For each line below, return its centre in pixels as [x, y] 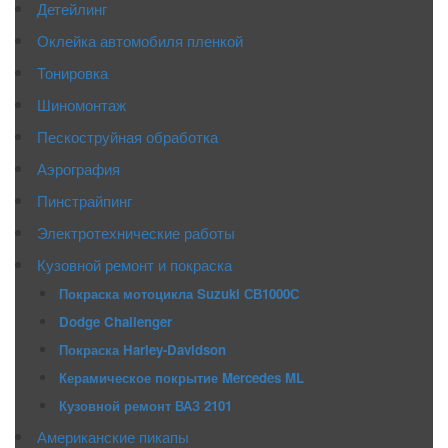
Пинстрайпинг [85, 199]
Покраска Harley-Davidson [143, 349]
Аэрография [79, 167]
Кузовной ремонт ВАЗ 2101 [146, 405]
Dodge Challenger [116, 321]
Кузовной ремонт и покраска [135, 263]
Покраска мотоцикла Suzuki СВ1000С [179, 293]
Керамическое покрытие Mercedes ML [182, 377]
